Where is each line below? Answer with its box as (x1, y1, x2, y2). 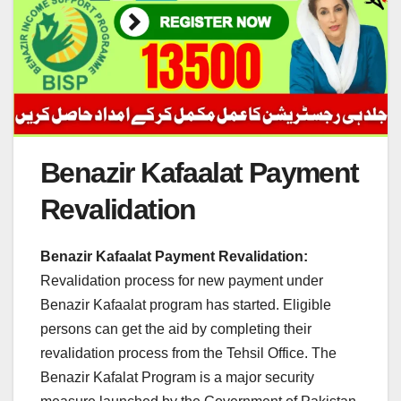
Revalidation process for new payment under (40, 272, 323, 288)
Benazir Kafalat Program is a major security (40, 369, 314, 385)
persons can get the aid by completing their (40, 320, 311, 337)
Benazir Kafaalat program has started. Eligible (40, 296, 331, 312)
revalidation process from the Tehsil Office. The (40, 345, 337, 361)
